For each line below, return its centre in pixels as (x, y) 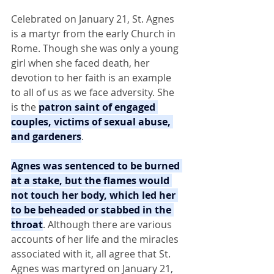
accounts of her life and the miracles (96, 239)
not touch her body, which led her (94, 195)
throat (27, 224)
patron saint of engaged (98, 107)
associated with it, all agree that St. (92, 254)
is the (25, 107)
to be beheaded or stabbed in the (92, 210)
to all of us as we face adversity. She (94, 92)
